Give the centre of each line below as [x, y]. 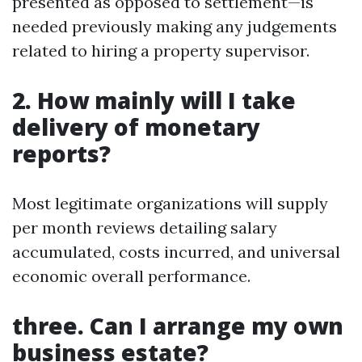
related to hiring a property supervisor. [161, 51]
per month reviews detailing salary [145, 227]
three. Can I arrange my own [178, 326]
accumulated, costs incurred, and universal [176, 252]
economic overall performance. [131, 276]
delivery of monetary [136, 127]
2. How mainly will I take [154, 100]
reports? [61, 154]
